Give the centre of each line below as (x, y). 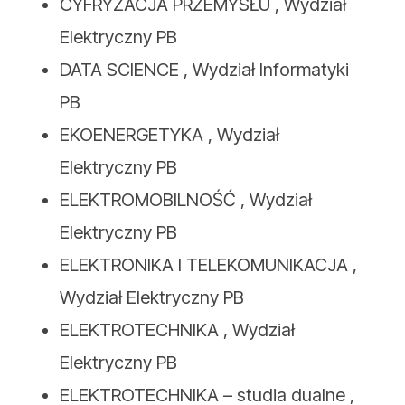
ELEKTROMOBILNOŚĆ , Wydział (186, 200)
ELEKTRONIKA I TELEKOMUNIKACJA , (208, 265)
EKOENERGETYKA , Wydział (170, 135)
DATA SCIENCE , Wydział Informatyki (204, 70)
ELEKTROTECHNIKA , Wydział (177, 330)
